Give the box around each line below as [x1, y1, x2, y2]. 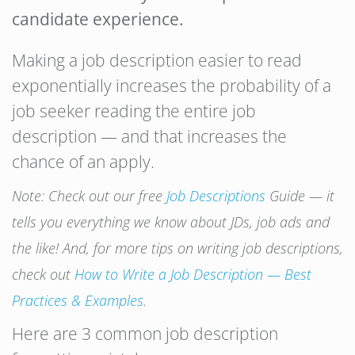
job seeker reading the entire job [12, 100, 256, 122]
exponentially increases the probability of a [12, 74, 331, 97]
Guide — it [265, 186, 334, 205]
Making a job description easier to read [12, 49, 302, 71]
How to [74, 265, 122, 284]
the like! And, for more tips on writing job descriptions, [12, 239, 343, 258]
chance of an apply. [12, 151, 155, 173]
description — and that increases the [12, 125, 287, 147]
